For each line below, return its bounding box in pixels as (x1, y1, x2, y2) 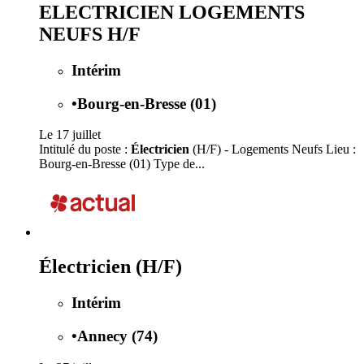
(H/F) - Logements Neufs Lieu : (189, 142, 356, 157)
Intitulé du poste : (39, 142, 131, 157)
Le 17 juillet (39, 128, 101, 142)
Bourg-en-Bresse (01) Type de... (39, 157, 205, 171)
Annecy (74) (77, 327, 158, 344)
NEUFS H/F (39, 23, 141, 45)
